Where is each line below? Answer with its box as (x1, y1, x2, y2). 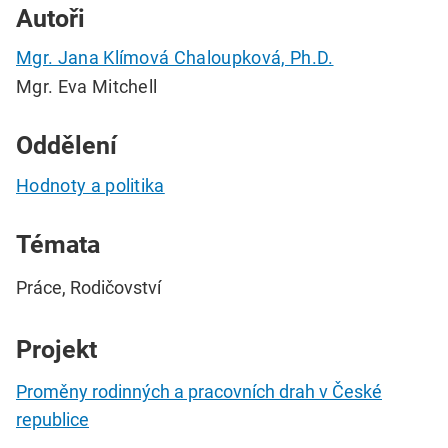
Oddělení (16, 131, 117, 161)
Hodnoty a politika (16, 175, 165, 197)
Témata (16, 230, 100, 260)
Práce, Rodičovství (16, 276, 161, 298)
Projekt (16, 334, 97, 364)
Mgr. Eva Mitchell (16, 76, 158, 98)
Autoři (16, 3, 85, 33)
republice (16, 409, 89, 431)
